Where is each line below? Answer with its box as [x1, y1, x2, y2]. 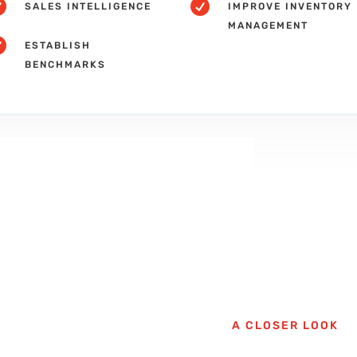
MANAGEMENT [227, 20, 308, 32]
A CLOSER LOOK [232, 319, 339, 333]
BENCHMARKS [25, 59, 107, 71]
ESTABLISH [25, 40, 92, 52]
